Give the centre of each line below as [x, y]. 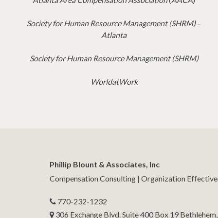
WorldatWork [114, 81]
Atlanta [114, 35]
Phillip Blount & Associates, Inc [105, 164]
